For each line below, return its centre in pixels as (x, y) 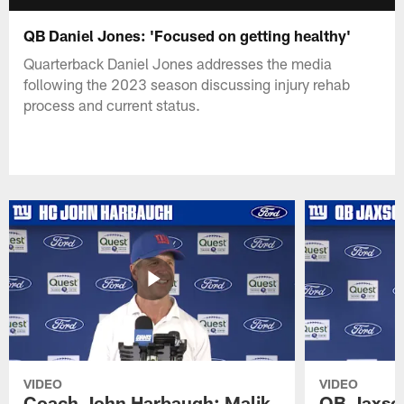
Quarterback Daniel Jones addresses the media (178, 63)
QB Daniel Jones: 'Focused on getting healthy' (188, 35)
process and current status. (112, 104)
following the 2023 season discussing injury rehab (187, 83)
